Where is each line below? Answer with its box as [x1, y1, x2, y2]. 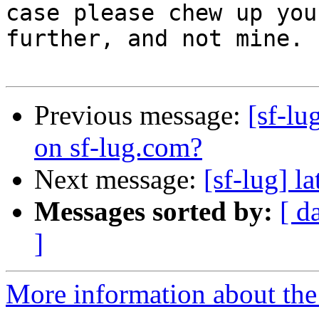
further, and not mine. [6, 26, 303, 52]
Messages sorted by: [34, 196, 273, 227]
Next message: [34, 164, 204, 195]
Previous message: [34, 100, 248, 131]
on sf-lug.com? [34, 132, 202, 163]
